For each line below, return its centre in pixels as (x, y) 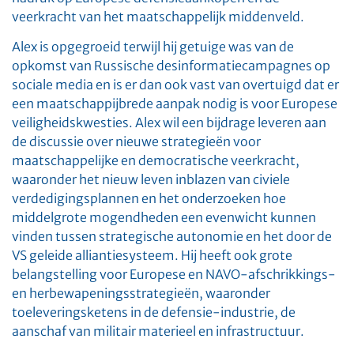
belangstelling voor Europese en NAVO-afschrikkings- (174, 275)
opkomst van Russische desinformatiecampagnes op (171, 66)
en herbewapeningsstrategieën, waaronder (141, 294)
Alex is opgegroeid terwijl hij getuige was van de (153, 47)
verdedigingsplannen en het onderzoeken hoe (149, 199)
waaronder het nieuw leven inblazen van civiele (151, 180)
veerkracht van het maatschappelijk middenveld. (158, 16)
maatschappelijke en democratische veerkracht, (156, 161)
